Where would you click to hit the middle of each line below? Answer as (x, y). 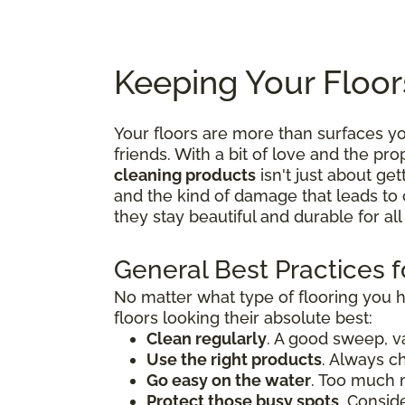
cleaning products (185, 175)
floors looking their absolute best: (243, 318)
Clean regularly (207, 339)
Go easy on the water (229, 381)
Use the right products (234, 360)
